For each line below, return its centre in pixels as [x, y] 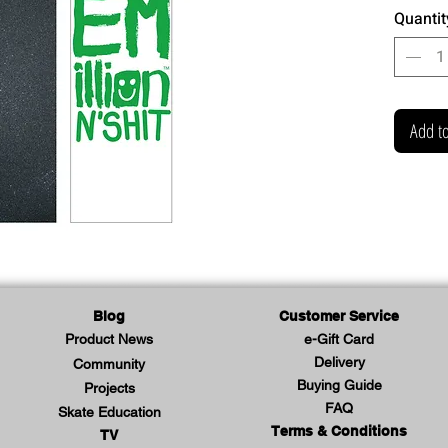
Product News [109, 338]
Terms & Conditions [339, 430]
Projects [109, 387]
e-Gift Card [339, 338]
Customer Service [339, 315]
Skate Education [109, 411]
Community [109, 363]
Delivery [339, 361]
